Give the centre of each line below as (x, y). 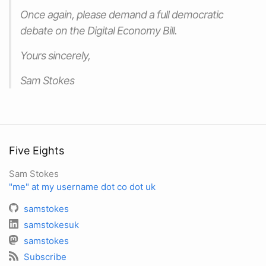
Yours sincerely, (55, 55)
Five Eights (37, 151)
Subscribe (45, 257)
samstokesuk (51, 225)
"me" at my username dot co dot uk (82, 187)
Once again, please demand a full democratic (122, 14)
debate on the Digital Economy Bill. (99, 30)
